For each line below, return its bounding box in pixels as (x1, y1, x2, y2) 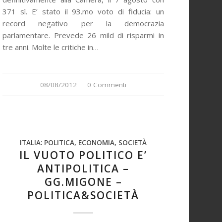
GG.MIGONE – (44, 175, 122, 189)
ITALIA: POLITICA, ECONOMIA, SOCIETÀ (20, 138, 147, 147)
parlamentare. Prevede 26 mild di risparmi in (2, 30, 164, 40)
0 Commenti (87, 80, 126, 89)
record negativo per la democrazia (2, 18, 164, 28)
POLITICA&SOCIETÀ (27, 188, 139, 202)
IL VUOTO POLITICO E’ (19, 148, 147, 162)
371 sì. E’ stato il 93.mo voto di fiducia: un (2, 6, 164, 16)
